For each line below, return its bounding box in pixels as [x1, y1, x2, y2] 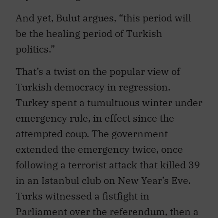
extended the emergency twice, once [16, 138, 183, 151]
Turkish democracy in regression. [16, 75, 170, 89]
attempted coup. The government [16, 122, 168, 136]
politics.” [16, 37, 55, 51]
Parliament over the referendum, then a [16, 200, 199, 214]
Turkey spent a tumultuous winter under [16, 91, 202, 105]
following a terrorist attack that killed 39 [16, 153, 200, 167]
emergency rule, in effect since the [16, 107, 174, 120]
